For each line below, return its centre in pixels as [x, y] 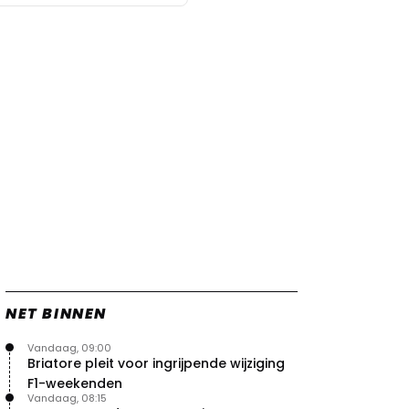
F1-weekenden [75, 383]
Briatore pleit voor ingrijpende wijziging [156, 363]
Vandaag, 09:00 [69, 347]
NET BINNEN [56, 313]
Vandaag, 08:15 [67, 398]
